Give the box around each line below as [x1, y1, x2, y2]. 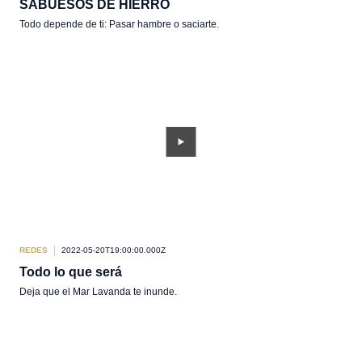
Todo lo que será [19, 265, 122, 279]
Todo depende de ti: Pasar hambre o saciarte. [19, 19, 219, 30]
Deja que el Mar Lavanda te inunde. [19, 286, 177, 297]
